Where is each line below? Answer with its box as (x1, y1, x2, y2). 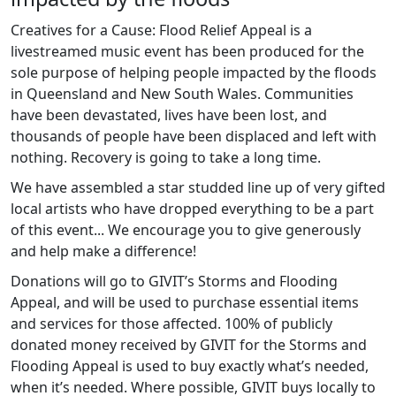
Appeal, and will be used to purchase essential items (11, 293, 359, 313)
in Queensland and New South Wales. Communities (11, 84, 354, 104)
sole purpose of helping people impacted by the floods (11, 63, 377, 83)
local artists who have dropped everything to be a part (11, 199, 374, 219)
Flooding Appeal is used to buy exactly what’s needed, (11, 356, 369, 377)
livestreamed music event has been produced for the (11, 42, 364, 62)
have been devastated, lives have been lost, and (11, 105, 327, 126)
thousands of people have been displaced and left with (11, 126, 377, 147)
